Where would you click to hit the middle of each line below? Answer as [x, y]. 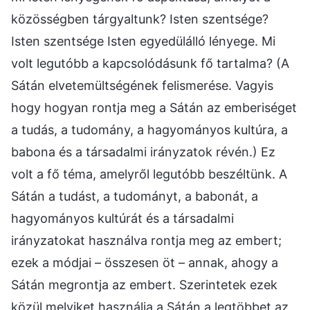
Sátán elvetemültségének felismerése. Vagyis [142, 85]
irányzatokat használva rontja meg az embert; [146, 240]
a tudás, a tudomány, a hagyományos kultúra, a [149, 129]
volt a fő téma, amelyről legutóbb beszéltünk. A [149, 174]
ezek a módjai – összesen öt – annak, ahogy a [145, 262]
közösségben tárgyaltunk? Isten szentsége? [140, 19]
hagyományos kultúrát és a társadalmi [122, 218]
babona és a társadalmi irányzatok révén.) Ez [143, 152]
